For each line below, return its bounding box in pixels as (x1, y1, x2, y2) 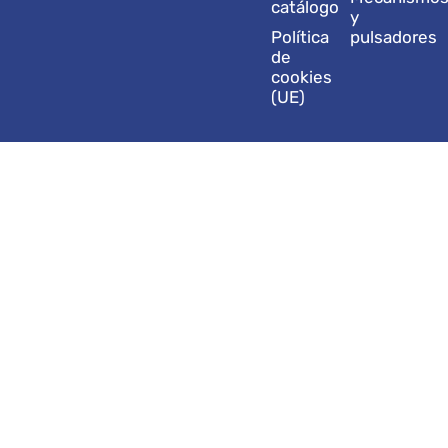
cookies (271, 67, 333, 88)
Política (271, 27, 330, 48)
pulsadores (350, 27, 438, 48)
